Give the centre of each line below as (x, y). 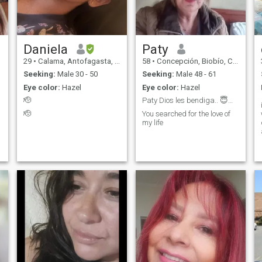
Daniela (45, 49)
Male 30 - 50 (76, 74)
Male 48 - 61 (195, 74)
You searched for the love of (186, 113)
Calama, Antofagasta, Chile (75, 61)
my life (152, 122)
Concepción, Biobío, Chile (194, 61)
